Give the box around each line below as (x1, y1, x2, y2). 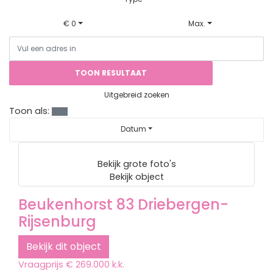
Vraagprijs (18, 258, 63, 271)
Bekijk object (109, 171, 164, 183)
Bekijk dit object (26, 239, 101, 253)
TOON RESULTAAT (75, 68, 147, 78)
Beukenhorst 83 (18, 194, 134, 214)
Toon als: (9, 105, 49, 117)
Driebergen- (138, 194, 229, 214)
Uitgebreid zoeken (104, 90, 169, 100)
